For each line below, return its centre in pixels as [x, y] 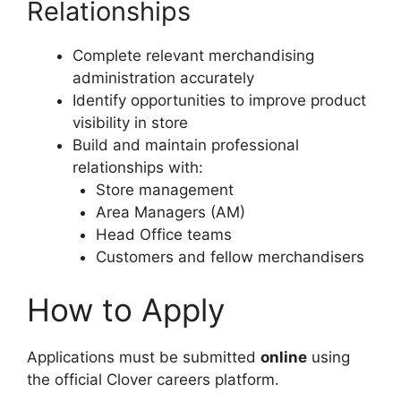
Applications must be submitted [144, 358]
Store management [164, 189]
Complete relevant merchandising [193, 55]
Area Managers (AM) [170, 212]
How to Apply [126, 310]
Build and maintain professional [186, 145]
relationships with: [138, 167]
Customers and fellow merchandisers [230, 256]
